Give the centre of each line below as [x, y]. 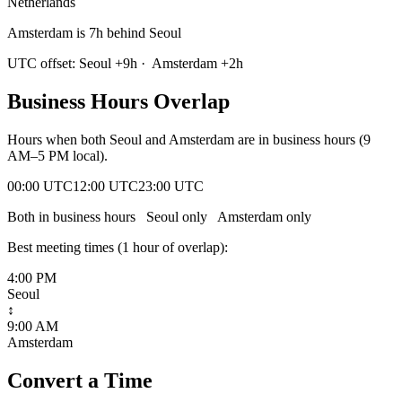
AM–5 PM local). [57, 155]
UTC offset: [43, 63]
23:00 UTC [171, 186]
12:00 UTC [105, 186]
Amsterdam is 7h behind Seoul [94, 32]
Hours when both [58, 139]
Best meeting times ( [65, 247]
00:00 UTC [40, 186]
